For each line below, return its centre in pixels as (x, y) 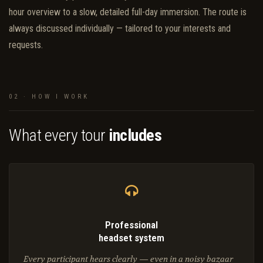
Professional (131, 225)
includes (135, 136)
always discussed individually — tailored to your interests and (120, 29)
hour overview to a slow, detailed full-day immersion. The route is (128, 12)
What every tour (59, 136)
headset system (131, 238)
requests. (26, 45)
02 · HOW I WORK (49, 97)
